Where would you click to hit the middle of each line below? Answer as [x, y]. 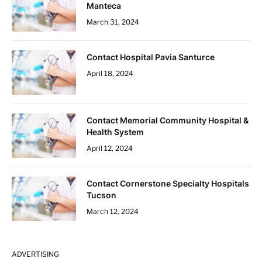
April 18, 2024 [110, 74]
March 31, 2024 [113, 22]
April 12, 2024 [110, 149]
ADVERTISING [35, 254]
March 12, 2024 [113, 212]
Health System [115, 132]
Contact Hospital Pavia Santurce [151, 57]
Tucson [101, 195]
